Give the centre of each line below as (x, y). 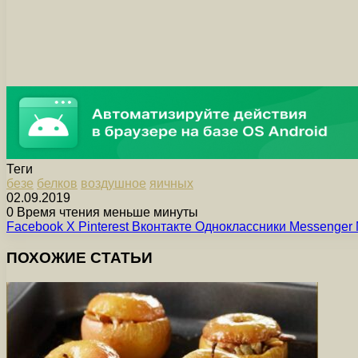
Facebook (35, 227)
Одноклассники (241, 227)
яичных (171, 184)
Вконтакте (162, 227)
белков (57, 184)
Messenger (321, 227)
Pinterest (103, 227)
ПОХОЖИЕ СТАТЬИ (80, 257)
